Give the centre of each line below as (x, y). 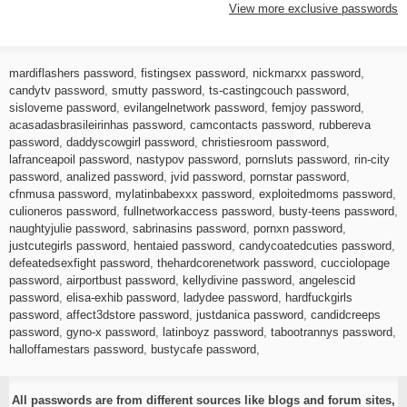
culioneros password (63, 211)
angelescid (327, 280)
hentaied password (183, 245)
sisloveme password (63, 107)
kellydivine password (237, 280)
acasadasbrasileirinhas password (96, 124)
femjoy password (316, 107)
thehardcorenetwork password (235, 263)
